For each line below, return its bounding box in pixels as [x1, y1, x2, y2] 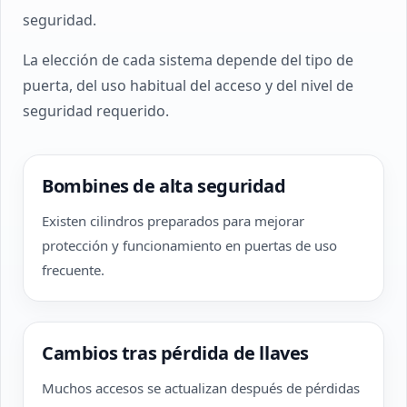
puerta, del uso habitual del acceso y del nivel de [23, 75, 353, 95]
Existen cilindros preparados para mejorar [42, 212, 304, 230]
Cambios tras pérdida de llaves [42, 341, 309, 365]
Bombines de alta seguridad [42, 174, 286, 198]
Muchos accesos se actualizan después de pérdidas [42, 379, 360, 397]
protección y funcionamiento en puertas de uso [42, 236, 337, 254]
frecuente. [42, 261, 104, 279]
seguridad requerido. [23, 101, 169, 121]
